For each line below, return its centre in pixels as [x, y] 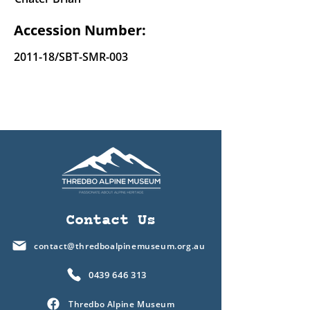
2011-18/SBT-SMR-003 [71, 57]
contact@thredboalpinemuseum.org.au [120, 246]
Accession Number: [80, 30]
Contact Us [111, 221]
